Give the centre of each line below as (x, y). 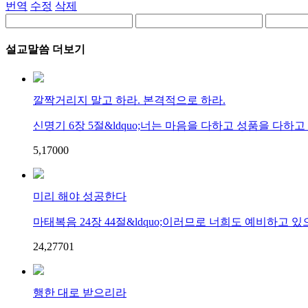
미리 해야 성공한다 (80, 197)
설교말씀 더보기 (45, 49)
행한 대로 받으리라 (80, 293)
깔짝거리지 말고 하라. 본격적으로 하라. (129, 100)
